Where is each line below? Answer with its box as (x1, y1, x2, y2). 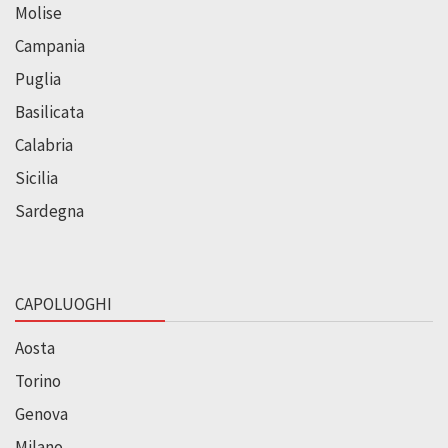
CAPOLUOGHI (15, 292, 112, 315)
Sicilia (15, 166, 58, 189)
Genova (15, 402, 68, 425)
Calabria (15, 133, 73, 156)
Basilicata (15, 100, 84, 123)
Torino (15, 369, 61, 392)
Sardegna (15, 199, 84, 222)
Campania (15, 34, 85, 57)
